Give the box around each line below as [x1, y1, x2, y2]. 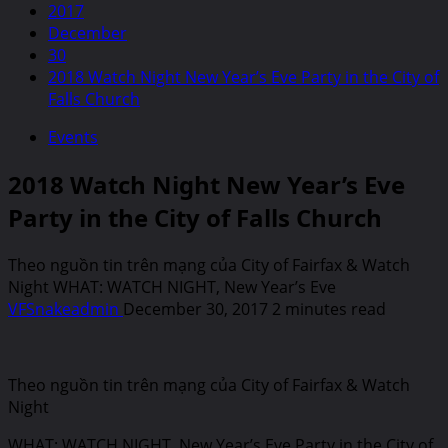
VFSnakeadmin [8, 297, 123, 320]
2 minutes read [272, 297, 386, 320]
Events [48, 126, 98, 148]
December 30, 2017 [123, 297, 272, 320]
